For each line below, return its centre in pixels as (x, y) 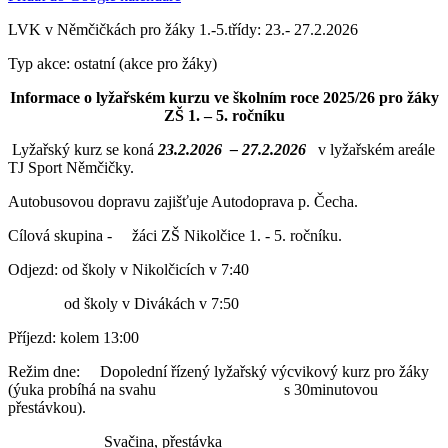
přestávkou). (47, 407)
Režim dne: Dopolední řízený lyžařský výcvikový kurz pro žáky (218, 371)
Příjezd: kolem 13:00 (73, 337)
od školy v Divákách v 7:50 (123, 303)
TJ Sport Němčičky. (71, 167)
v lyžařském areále (372, 149)
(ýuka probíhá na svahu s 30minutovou (193, 389)
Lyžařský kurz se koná (83, 149)
